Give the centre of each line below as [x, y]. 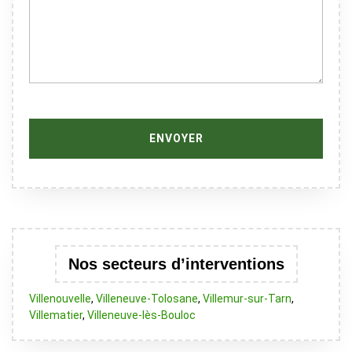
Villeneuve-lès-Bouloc [141, 315]
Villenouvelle [60, 299]
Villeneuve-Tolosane [147, 299]
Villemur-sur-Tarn [247, 299]
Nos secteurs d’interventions [176, 264]
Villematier [56, 315]
